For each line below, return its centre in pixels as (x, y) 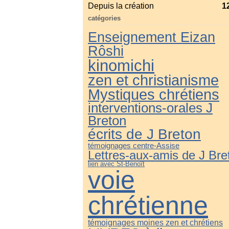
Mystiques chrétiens (154, 95)
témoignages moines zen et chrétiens (155, 222)
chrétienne (148, 205)
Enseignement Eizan (152, 37)
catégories (104, 18)
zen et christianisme (153, 80)
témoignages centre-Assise (134, 145)
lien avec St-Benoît (116, 164)
